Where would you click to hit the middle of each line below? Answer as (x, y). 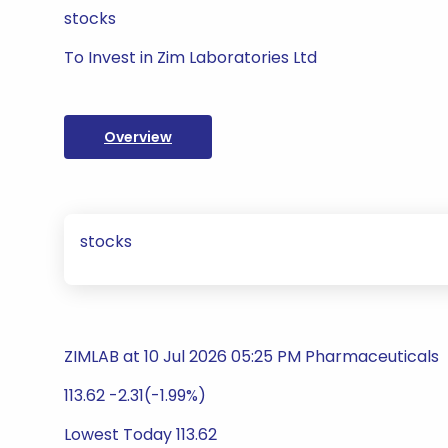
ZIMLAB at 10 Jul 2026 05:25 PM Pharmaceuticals (251, 356)
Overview (138, 137)
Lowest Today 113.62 (140, 434)
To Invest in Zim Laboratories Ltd (190, 57)
